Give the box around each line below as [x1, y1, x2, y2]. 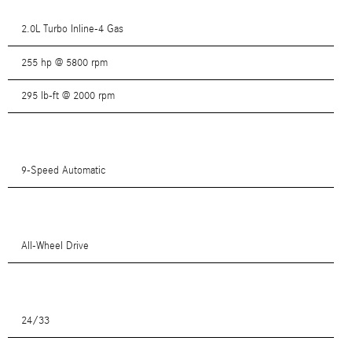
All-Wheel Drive [20, 239, 89, 252]
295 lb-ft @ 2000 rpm [20, 89, 115, 102]
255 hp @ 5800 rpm [20, 56, 108, 69]
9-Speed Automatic [20, 164, 106, 178]
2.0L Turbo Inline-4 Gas [20, 23, 123, 36]
